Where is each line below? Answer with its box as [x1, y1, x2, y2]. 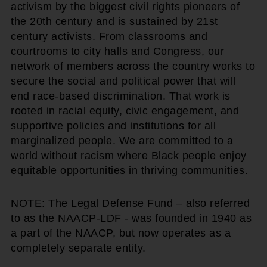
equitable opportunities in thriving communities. [11, 164, 248, 176]
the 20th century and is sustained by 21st [11, 15, 218, 27]
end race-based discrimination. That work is [11, 89, 231, 102]
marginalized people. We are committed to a [11, 134, 233, 147]
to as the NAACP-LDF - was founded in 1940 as [11, 212, 252, 224]
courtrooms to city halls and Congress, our [11, 45, 224, 57]
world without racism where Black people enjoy [11, 149, 247, 162]
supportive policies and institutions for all [11, 119, 216, 132]
